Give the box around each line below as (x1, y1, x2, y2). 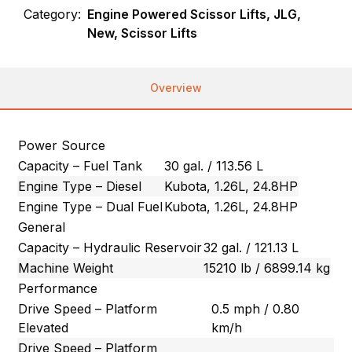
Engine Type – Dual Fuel (18, 199, 163, 215)
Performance (18, 280, 98, 297)
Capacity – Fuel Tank (18, 158, 143, 174)
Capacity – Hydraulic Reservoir (18, 240, 203, 256)
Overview (150, 81, 202, 95)
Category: (24, 6, 82, 23)
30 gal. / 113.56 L (164, 158, 264, 174)
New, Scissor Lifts (87, 25, 198, 42)
